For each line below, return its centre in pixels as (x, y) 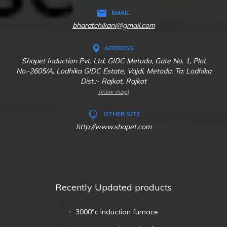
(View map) (113, 92)
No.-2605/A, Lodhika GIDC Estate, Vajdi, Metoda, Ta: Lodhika (113, 71)
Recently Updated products (113, 187)
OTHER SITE (121, 114)
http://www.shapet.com (113, 127)
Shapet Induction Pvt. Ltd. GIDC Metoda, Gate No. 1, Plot (113, 61)
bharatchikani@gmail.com (113, 25)
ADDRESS (119, 48)
